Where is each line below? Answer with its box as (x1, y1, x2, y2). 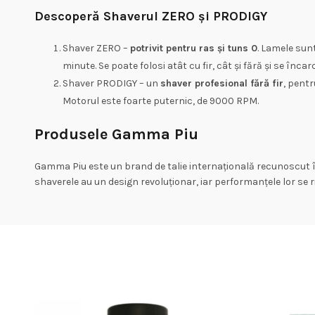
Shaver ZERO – (62, 42, 130, 54)
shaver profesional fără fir (160, 77, 283, 89)
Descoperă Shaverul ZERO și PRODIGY (34, 8, 267, 24)
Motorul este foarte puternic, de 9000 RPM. (62, 95, 259, 107)
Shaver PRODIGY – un (62, 77, 160, 89)
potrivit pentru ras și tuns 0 (129, 42, 257, 54)
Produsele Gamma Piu (34, 125, 202, 143)
